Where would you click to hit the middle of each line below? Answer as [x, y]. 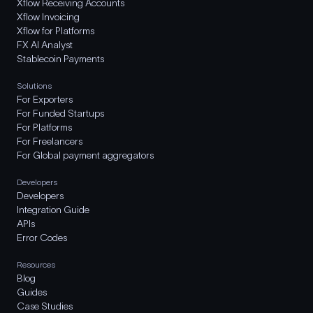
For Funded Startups [60, 113]
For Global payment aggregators [85, 155]
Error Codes [42, 238]
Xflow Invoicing [48, 17]
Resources [36, 264]
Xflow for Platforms [56, 31]
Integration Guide [53, 210]
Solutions [34, 86]
